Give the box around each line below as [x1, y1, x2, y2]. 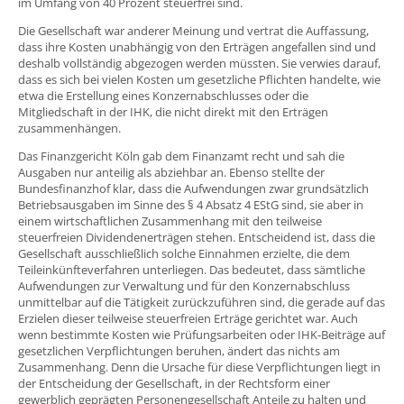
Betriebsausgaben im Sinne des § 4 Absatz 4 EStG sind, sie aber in [18, 197, 363, 214]
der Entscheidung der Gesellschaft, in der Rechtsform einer [18, 375, 330, 392]
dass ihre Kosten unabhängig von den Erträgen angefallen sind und [18, 39, 376, 56]
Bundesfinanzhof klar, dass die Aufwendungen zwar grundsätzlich [18, 180, 369, 197]
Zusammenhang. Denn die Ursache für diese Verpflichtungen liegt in [18, 359, 381, 376]
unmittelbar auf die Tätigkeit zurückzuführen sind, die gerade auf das [18, 294, 385, 311]
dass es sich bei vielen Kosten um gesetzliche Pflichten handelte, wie [18, 71, 381, 88]
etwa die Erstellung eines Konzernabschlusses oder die [18, 87, 308, 105]
